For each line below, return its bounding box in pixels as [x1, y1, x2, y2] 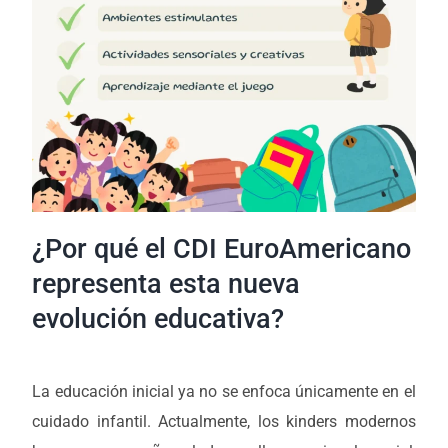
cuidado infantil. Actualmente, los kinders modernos [32, 412, 416, 432]
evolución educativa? [32, 303, 285, 336]
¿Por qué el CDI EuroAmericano [32, 233, 412, 266]
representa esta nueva [32, 268, 301, 301]
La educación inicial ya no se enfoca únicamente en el [32, 382, 416, 402]
